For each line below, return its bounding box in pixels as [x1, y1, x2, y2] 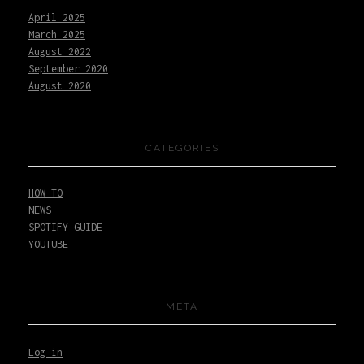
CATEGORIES [145, 142, 219, 154]
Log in [28, 345, 63, 358]
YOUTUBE [28, 238, 68, 251]
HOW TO [28, 187, 63, 200]
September [28, 63, 85, 76]
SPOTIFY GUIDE [28, 221, 102, 234]
